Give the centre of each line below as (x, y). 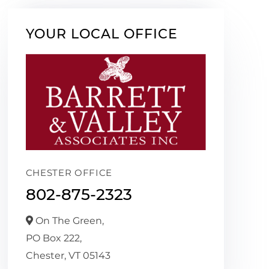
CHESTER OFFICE (69, 172)
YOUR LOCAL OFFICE (101, 34)
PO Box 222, (53, 238)
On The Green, (68, 220)
